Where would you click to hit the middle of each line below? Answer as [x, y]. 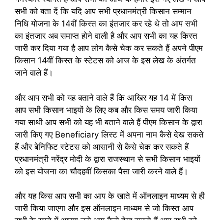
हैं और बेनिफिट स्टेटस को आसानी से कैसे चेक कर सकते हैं [102, 147]
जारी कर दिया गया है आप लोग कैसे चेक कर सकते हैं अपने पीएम [109, 48]
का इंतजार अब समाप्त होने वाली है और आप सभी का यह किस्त [106, 36]
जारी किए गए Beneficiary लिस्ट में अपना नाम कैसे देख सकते [109, 134]
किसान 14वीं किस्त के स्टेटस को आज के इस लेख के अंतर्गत [105, 60]
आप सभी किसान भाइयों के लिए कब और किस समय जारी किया [106, 110]
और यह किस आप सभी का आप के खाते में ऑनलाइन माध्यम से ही [110, 196]
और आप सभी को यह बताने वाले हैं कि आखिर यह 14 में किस [103, 97]
